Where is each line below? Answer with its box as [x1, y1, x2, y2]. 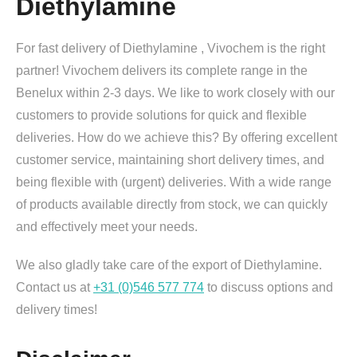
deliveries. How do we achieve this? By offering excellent [16, 131, 337, 145]
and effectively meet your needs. [16, 220, 198, 234]
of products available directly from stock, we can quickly [16, 198, 328, 212]
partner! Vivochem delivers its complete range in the [16, 64, 308, 78]
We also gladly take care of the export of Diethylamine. [16, 258, 322, 273]
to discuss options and [204, 280, 333, 295]
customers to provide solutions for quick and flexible [16, 108, 307, 123]
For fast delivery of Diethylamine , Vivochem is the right [16, 41, 325, 56]
